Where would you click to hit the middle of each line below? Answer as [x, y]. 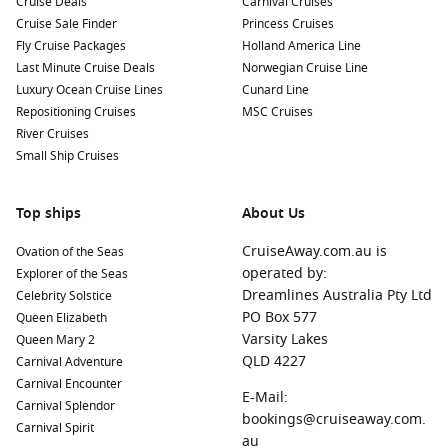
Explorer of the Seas [72, 274]
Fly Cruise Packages [71, 46]
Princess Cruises [288, 24]
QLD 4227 [274, 361]
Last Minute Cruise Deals [85, 68]
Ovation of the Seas [70, 252]
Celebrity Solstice [64, 296]
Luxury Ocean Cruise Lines [89, 90]
